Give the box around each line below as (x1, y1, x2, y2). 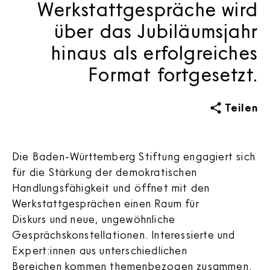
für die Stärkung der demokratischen (12, 165, 197, 179)
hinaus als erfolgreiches (51, 40, 258, 63)
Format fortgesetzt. (89, 62, 258, 85)
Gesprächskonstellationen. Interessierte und (12, 228, 236, 242)
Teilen (224, 100, 258, 114)
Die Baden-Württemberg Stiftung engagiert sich (12, 149, 256, 163)
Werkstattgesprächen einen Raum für (12, 196, 199, 210)
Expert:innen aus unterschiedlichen (12, 243, 187, 257)
